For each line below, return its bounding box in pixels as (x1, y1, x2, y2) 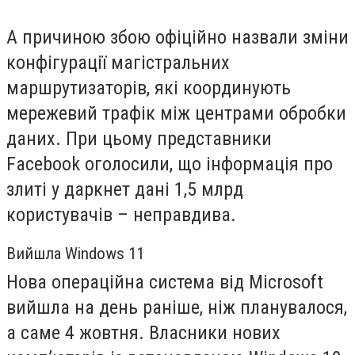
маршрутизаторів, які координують (6, 76, 291, 99)
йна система (114, 271, 219, 294)
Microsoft (249, 271, 323, 294)
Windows (65, 244, 124, 264)
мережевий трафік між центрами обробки (6, 101, 346, 124)
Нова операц (6, 271, 109, 294)
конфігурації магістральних (6, 51, 230, 74)
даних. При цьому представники (6, 127, 272, 150)
